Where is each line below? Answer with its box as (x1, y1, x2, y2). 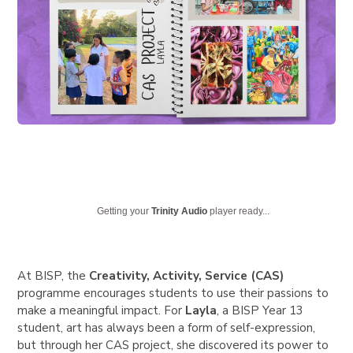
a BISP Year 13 (222, 303, 304, 319)
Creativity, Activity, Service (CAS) (89, 268, 284, 284)
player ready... (207, 206, 270, 217)
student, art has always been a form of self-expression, (17, 320, 316, 336)
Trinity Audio (151, 206, 208, 217)
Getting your (97, 206, 152, 217)
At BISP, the (17, 268, 90, 284)
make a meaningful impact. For (17, 303, 183, 319)
